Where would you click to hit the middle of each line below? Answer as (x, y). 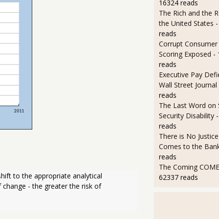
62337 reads (178, 177)
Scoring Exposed (185, 54)
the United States (187, 23)
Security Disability (186, 116)
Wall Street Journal (188, 85)
